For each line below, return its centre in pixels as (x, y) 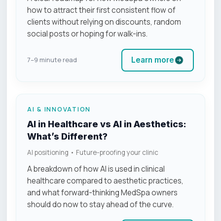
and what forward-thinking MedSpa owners (102, 192)
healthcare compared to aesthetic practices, (105, 181)
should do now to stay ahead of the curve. (100, 204)
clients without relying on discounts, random (104, 22)
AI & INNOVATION (59, 109)
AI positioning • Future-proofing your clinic (93, 152)
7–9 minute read (52, 60)
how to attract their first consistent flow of (101, 10)
